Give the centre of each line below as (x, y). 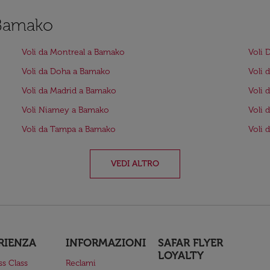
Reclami (80, 263)
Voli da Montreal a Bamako (73, 52)
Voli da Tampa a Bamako (69, 129)
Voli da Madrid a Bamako (69, 91)
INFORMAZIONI (105, 243)
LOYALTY (181, 256)
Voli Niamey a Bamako (65, 110)
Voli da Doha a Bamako (66, 71)
